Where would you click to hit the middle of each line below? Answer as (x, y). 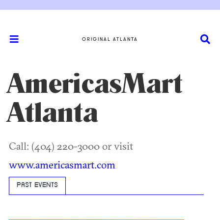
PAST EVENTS (37, 186)
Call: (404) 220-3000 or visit (71, 146)
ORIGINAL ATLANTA (110, 39)
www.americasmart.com (62, 165)
